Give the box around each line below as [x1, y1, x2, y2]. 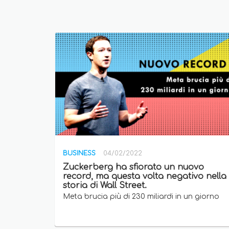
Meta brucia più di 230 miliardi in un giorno [63, 193, 219, 201]
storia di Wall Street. [63, 181, 147, 191]
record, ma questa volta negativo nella [63, 172, 226, 181]
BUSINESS [63, 150, 96, 157]
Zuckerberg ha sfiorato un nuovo [63, 163, 204, 172]
